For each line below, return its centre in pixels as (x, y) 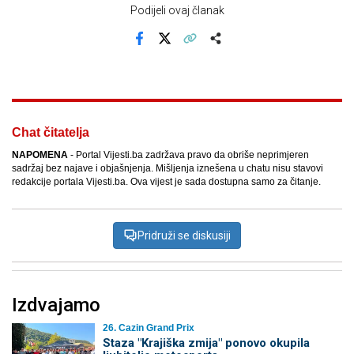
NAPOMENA (40, 154)
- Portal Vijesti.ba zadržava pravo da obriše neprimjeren (188, 154)
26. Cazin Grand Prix (148, 328)
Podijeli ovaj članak (177, 10)
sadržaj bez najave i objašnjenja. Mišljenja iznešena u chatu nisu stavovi (168, 168)
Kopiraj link (214, 50)
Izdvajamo (56, 305)
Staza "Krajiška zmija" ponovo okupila (206, 343)
